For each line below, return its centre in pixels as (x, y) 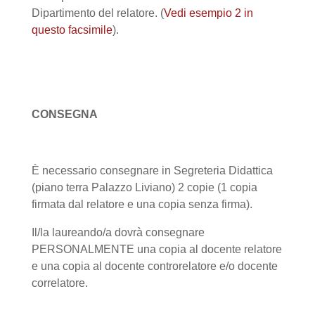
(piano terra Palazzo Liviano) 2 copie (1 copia (144, 187)
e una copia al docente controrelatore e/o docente (155, 266)
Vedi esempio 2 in (208, 13)
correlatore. (60, 283)
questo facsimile (72, 30)
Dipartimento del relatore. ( (98, 13)
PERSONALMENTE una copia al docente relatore (157, 249)
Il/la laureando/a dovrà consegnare (118, 232)
